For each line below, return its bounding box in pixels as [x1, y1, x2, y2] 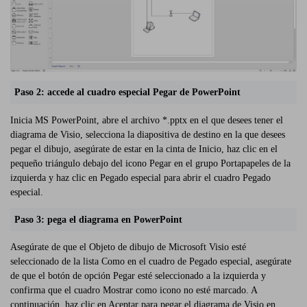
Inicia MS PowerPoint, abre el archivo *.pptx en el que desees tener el [10, 114, 283, 125]
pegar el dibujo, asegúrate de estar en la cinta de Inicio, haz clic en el [10, 143, 278, 154]
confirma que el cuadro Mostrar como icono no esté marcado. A [10, 284, 257, 295]
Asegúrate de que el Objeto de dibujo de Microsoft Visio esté [10, 241, 246, 252]
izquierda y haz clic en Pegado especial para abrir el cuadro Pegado [10, 172, 271, 183]
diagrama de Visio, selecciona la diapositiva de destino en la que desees [10, 129, 285, 140]
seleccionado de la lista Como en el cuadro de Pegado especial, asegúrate [10, 256, 291, 267]
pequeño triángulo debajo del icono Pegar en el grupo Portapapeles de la [10, 158, 291, 169]
